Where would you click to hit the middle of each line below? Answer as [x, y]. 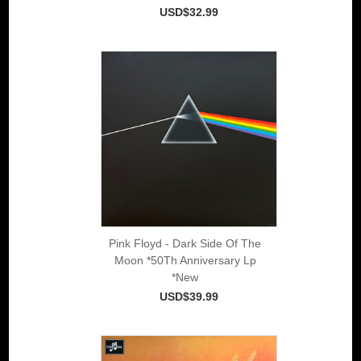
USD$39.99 [189, 296]
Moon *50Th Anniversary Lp [185, 260]
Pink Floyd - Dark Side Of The [185, 243]
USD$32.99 [189, 12]
